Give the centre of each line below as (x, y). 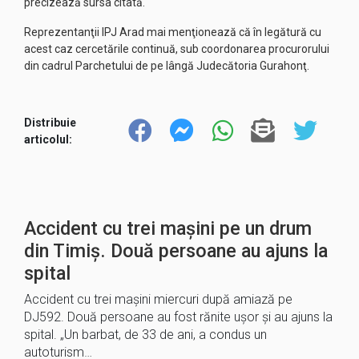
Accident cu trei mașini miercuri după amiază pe (158, 299)
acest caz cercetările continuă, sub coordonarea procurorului (177, 49)
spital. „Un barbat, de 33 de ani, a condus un (145, 335)
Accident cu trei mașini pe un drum (168, 228)
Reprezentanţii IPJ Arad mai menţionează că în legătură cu (173, 32)
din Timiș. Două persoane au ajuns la (176, 251)
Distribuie (50, 122)
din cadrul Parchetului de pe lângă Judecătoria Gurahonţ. (167, 66)
